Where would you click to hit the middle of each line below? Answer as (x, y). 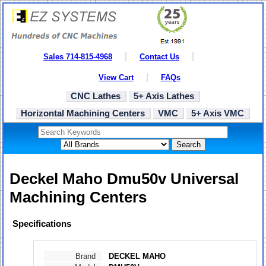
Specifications (42, 224)
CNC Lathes (96, 96)
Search (189, 145)
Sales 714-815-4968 (78, 57)
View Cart (116, 77)
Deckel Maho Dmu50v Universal (124, 179)
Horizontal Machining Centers (83, 113)
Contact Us (159, 57)
